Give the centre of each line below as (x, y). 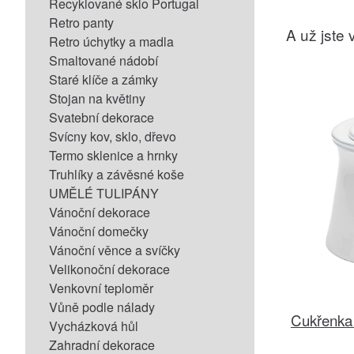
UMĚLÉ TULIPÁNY (104, 193)
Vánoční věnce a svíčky (115, 250)
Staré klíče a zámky (104, 79)
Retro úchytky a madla (111, 41)
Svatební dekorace (102, 117)
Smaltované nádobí (104, 60)
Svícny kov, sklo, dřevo (113, 136)
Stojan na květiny (97, 98)
